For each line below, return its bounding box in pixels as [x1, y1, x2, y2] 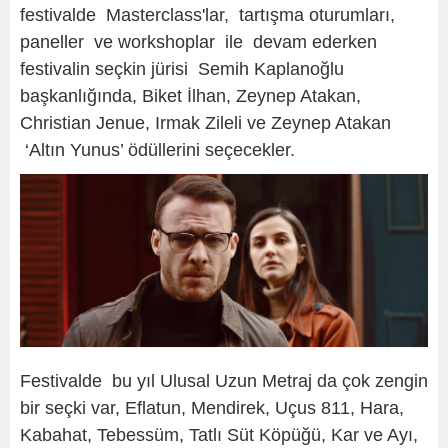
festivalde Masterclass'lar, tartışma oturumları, [20, 4, 395, 25]
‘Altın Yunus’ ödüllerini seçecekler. [20, 139, 295, 160]
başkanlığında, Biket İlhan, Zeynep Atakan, [20, 85, 361, 106]
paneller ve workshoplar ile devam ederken [20, 31, 377, 52]
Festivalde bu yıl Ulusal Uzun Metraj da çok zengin [20, 371, 428, 392]
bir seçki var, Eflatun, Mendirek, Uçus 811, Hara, [20, 398, 404, 419]
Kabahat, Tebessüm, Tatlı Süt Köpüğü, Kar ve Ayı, [20, 425, 418, 446]
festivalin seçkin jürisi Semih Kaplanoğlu [20, 58, 349, 79]
